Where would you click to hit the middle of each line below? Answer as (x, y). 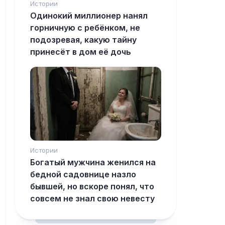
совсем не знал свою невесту (92, 199)
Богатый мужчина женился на (93, 162)
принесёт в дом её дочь (81, 52)
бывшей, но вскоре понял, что (92, 187)
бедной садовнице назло (83, 175)
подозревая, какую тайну (83, 40)
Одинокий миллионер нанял (89, 16)
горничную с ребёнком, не (85, 28)
